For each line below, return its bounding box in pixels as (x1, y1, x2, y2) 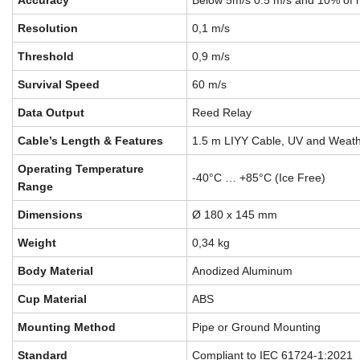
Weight (18, 236, 56, 249)
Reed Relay (192, 106, 252, 119)
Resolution (18, 22, 78, 35)
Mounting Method (18, 321, 116, 333)
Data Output (18, 106, 84, 119)
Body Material (18, 264, 93, 277)
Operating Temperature (18, 162, 144, 175)
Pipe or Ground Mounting (192, 321, 321, 333)
